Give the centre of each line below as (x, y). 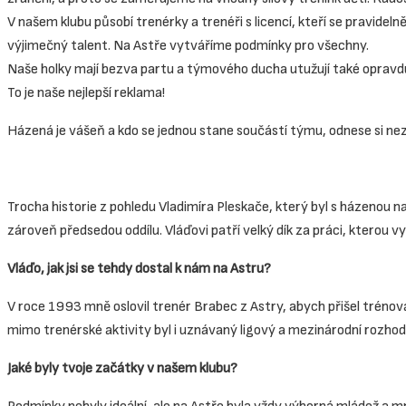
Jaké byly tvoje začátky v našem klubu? (122, 368)
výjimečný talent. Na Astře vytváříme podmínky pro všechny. (188, 45)
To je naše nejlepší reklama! (86, 92)
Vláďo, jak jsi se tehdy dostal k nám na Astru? (139, 268)
